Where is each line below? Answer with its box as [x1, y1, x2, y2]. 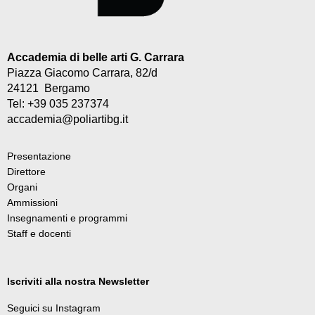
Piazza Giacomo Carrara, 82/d [7, 67, 157, 79]
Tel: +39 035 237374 [7, 98, 109, 110]
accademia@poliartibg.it [7, 113, 128, 126]
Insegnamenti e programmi [7, 212, 127, 224]
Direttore [7, 166, 46, 178]
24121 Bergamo [7, 82, 90, 95]
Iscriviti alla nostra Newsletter [7, 276, 149, 288]
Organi [7, 181, 37, 193]
